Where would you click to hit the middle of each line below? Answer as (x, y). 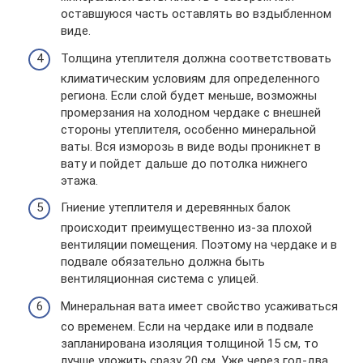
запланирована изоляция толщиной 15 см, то (190, 343)
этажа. (79, 180)
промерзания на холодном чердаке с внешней (191, 112)
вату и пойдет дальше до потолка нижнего (184, 163)
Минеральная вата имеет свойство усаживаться (199, 306)
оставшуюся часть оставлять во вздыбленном (196, 14)
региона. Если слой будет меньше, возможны (189, 95)
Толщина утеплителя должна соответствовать (196, 58)
